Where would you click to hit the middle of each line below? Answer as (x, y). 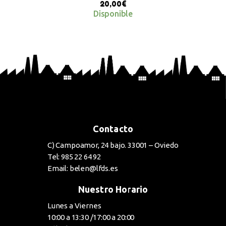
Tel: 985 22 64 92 (74, 157)
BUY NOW (101, 42)
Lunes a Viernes (74, 206)
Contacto (113, 129)
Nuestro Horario (113, 189)
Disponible (113, 14)
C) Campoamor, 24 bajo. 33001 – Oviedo (113, 145)
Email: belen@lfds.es (83, 168)
